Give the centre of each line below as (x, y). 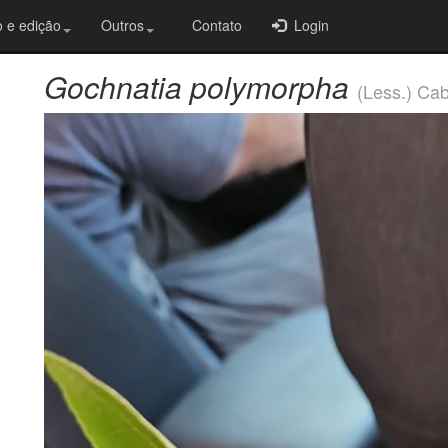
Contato (213, 25)
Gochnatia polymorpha (196, 86)
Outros (122, 25)
